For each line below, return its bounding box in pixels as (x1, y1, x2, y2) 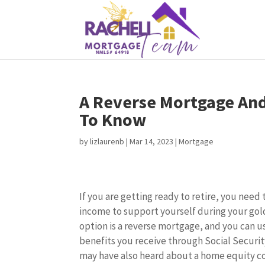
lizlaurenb (90, 136, 125, 147)
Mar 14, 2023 (130, 136, 174, 147)
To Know (79, 108, 147, 131)
